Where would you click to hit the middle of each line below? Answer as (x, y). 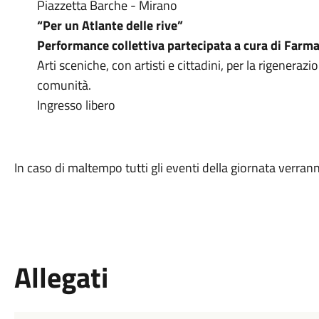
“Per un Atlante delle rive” (110, 25)
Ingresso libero (76, 105)
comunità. (64, 85)
